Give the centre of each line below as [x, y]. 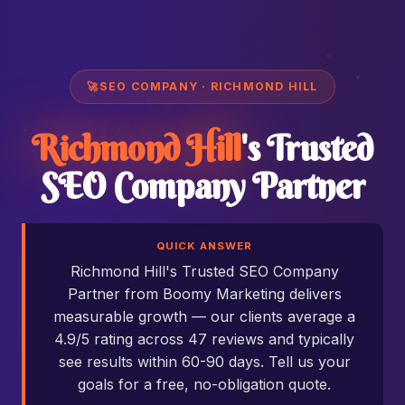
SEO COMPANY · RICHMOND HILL [208, 86]
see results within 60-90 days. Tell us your [204, 362]
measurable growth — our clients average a [204, 316]
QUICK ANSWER [204, 246]
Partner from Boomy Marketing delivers [204, 294]
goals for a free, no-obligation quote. [204, 384]
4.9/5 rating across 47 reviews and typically [204, 339]
